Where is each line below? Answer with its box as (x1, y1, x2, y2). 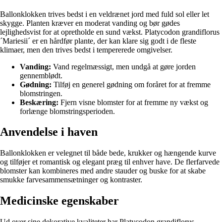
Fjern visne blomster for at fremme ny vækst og (58, 98, 208, 107)
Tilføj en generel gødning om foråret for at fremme (52, 80, 211, 89)
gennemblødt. (20, 71, 62, 80)
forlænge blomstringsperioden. (20, 107, 115, 115)
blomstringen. (20, 89, 62, 98)
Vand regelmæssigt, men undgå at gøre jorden (51, 62, 196, 71)
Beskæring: (20, 98, 58, 107)
